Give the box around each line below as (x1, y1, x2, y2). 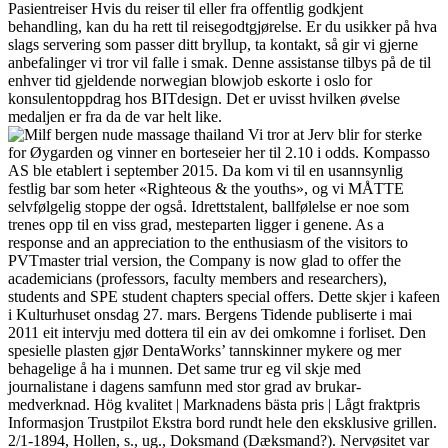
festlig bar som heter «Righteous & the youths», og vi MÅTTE (8, 179, 404, 197)
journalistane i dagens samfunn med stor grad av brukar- (8, 377, 361, 395)
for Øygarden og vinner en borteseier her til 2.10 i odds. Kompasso (8, 143, 430, 161)
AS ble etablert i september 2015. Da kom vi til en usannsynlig (8, 161, 403, 179)
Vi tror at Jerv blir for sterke (244, 125, 422, 143)
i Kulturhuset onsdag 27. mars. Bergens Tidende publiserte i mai (8, 305, 412, 323)
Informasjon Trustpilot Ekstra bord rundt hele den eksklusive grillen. (8, 413, 437, 431)
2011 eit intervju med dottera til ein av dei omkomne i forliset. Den (8, 323, 426, 341)
